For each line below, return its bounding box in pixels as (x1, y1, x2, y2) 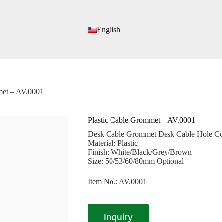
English (96, 25, 120, 34)
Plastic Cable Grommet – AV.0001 (87, 116, 195, 125)
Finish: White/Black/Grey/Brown (87, 148, 192, 157)
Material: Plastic (87, 139, 138, 148)
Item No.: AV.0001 (87, 177, 147, 186)
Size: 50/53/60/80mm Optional (87, 157, 184, 166)
